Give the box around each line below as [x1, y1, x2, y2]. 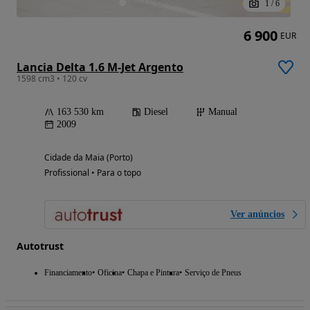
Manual [208, 106, 237, 117]
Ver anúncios [230, 208, 284, 219]
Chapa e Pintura [127, 267, 179, 277]
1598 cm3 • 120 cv [17, 72, 87, 84]
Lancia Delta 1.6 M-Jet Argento [17, 59, 183, 75]
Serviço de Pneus [185, 267, 241, 277]
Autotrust [17, 239, 64, 253]
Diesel [144, 106, 168, 117]
